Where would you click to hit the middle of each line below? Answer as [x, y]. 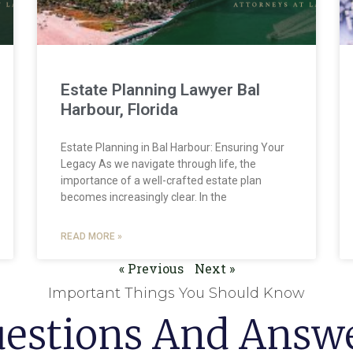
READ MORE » [92, 236]
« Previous [151, 268]
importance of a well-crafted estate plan [162, 180]
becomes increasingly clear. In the [144, 197]
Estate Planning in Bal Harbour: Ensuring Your [173, 147]
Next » [214, 268]
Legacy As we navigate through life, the [159, 163]
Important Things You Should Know [176, 293]
